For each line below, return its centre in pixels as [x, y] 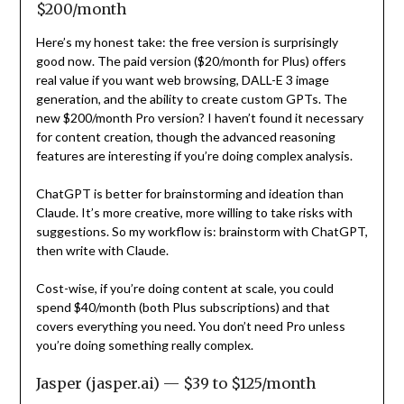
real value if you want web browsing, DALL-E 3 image [182, 79]
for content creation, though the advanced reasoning [185, 136]
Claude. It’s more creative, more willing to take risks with [194, 212]
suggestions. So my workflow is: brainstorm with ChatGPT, [202, 231]
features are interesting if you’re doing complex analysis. [194, 155]
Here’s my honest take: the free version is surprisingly [187, 41]
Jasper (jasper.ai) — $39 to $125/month [175, 383]
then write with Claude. [102, 250]
